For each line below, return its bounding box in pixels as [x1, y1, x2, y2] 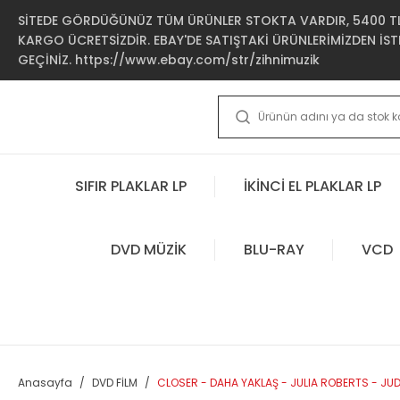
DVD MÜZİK [110, 238, 187, 260]
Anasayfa [18, 375, 72, 390]
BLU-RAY [243, 238, 304, 260]
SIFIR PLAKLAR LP [75, 175, 187, 196]
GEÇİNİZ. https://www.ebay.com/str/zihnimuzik [18, 51, 320, 69]
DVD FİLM [92, 375, 137, 390]
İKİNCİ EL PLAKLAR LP [244, 175, 381, 196]
